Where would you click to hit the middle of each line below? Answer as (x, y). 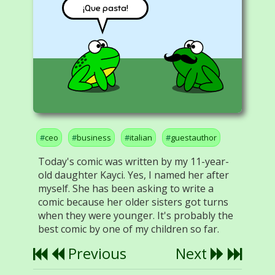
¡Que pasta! (105, 8)
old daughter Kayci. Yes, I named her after (134, 175)
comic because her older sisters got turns (133, 202)
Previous (95, 254)
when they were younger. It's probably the (136, 215)
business (94, 137)
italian (141, 137)
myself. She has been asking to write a (126, 188)
